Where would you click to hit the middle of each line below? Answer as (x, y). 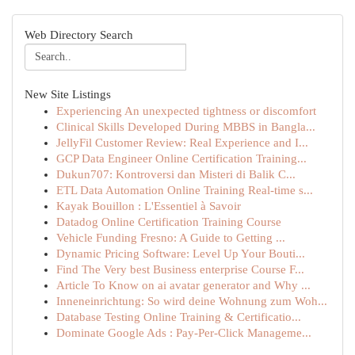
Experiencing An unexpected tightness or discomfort (186, 111)
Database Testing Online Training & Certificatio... (179, 317)
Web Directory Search (79, 35)
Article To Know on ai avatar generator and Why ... (183, 285)
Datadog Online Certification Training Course (169, 222)
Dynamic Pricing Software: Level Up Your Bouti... (181, 254)
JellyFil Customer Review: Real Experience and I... (182, 143)
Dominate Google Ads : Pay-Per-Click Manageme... (184, 333)
